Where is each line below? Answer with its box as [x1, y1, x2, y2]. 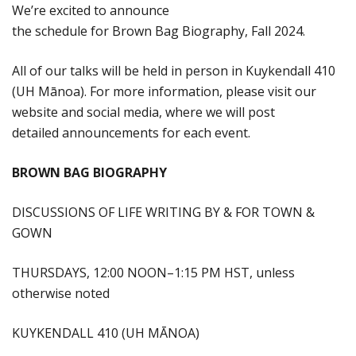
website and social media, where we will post [12, 103, 275, 121]
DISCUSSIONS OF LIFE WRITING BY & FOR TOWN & [12, 203, 315, 221]
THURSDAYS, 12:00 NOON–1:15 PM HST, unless [12, 263, 295, 281]
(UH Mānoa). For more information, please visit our [12, 82, 316, 100]
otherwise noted [12, 284, 113, 302]
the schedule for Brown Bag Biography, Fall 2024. [12, 21, 308, 40]
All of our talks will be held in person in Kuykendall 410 [12, 61, 335, 79]
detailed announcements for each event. [12, 123, 253, 141]
